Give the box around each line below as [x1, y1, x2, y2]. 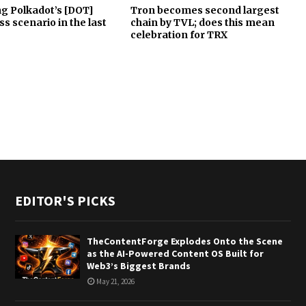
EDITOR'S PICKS [14, 192, 115, 210]
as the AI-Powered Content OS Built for [86, 247, 264, 260]
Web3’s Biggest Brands [86, 260, 191, 273]
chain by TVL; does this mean [130, 16, 275, 29]
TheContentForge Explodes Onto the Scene [86, 235, 283, 248]
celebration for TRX [130, 29, 227, 42]
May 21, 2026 [96, 277, 135, 287]
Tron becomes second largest [130, 4, 279, 17]
